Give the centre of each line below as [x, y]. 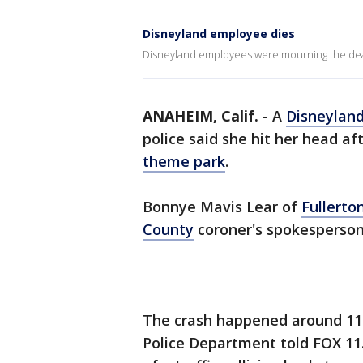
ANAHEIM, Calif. [201, 116]
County [168, 229]
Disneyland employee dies [219, 34]
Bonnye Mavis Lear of [222, 207]
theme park [184, 161]
